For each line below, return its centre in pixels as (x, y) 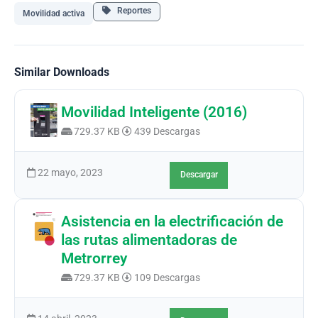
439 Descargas (166, 131)
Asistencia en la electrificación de (172, 221)
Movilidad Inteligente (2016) (154, 112)
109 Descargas (166, 277)
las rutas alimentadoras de (149, 240)
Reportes (131, 11)
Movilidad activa (54, 14)
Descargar (199, 175)
